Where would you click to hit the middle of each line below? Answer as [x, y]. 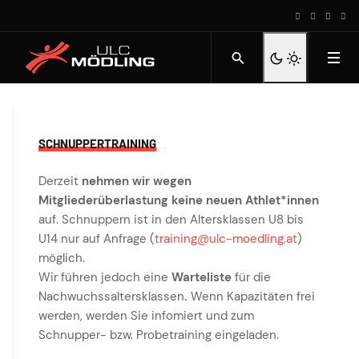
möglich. [62, 258]
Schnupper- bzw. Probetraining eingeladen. [159, 335]
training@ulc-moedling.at [226, 239]
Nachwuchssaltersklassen [111, 296]
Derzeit [60, 181]
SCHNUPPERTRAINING [97, 143]
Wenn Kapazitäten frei [251, 296]
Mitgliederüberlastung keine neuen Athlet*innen [179, 200]
